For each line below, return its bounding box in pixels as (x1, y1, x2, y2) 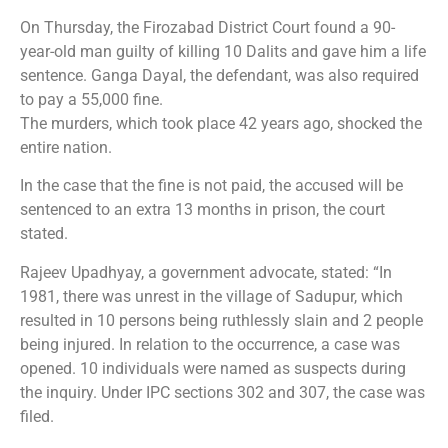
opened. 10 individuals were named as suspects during (20, 358, 406, 378)
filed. (20, 406, 54, 426)
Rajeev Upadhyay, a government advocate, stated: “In (20, 262, 392, 282)
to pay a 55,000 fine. (20, 89, 163, 109)
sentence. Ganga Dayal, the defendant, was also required (20, 65, 419, 85)
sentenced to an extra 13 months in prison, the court (20, 200, 385, 220)
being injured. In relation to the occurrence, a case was (20, 334, 400, 354)
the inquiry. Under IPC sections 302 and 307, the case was (20, 382, 425, 402)
